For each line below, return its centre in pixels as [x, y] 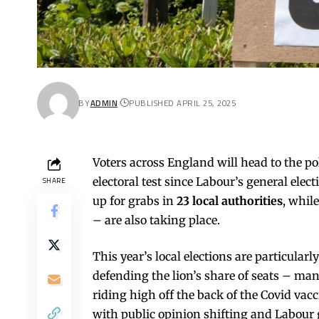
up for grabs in [135, 200]
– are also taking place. [156, 220]
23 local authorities [230, 200]
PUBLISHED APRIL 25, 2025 [183, 103]
